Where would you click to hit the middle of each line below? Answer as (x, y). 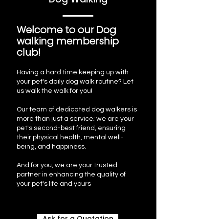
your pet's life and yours (54, 184)
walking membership (68, 41)
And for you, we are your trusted (67, 165)
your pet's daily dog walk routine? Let (75, 82)
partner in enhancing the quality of (71, 175)
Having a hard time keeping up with (73, 72)
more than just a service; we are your (75, 119)
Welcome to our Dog (66, 30)
